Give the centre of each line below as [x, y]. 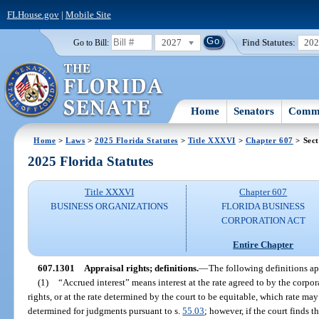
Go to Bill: [91, 42]
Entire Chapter [263, 244]
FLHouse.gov [33, 14]
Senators [254, 111]
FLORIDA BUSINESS [263, 206]
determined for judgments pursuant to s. [105, 310]
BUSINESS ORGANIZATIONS [110, 206]
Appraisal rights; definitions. [141, 268]
